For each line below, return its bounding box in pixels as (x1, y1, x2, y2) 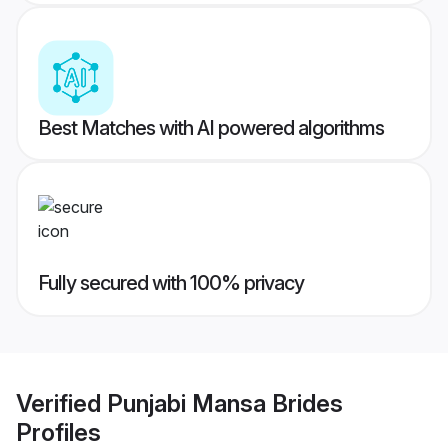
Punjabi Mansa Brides (107, 388, 343, 418)
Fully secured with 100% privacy (38, 271, 304, 296)
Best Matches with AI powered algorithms (38, 116, 384, 141)
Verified (16, 388, 107, 418)
